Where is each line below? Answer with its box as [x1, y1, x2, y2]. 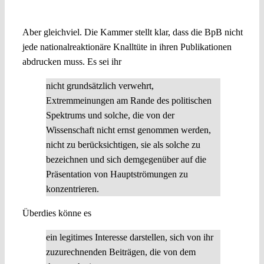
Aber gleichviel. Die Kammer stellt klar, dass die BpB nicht [22, 27, 243, 38]
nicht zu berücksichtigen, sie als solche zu [45, 140, 200, 150]
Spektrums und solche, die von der [45, 110, 174, 121]
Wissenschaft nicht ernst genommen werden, [45, 125, 211, 136]
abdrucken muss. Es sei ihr [22, 57, 121, 67]
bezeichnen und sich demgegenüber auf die [45, 154, 206, 165]
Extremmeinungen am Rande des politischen [45, 95, 212, 106]
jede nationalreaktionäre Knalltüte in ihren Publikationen [22, 42, 232, 52]
